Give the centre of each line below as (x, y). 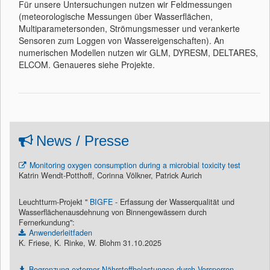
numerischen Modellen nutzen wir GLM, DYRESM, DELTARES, (138, 52)
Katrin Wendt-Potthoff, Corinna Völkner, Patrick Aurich (110, 175)
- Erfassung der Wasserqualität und (174, 202)
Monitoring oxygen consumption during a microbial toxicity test (135, 165)
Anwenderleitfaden (61, 232)
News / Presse (83, 140)
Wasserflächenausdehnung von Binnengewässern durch (113, 212)
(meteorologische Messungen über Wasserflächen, (116, 16)
